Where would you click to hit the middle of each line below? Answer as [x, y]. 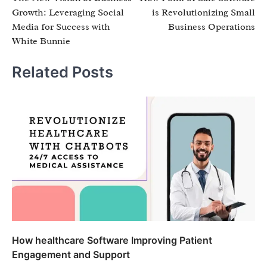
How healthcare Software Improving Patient [112, 240]
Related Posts [63, 72]
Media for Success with [61, 27]
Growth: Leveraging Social [68, 12]
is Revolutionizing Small [204, 12]
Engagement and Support [71, 255]
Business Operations [212, 27]
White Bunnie [41, 41]
